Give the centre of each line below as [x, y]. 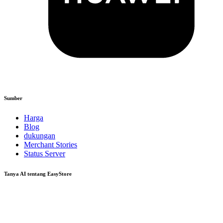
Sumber [13, 98]
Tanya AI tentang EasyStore [38, 173]
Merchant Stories [51, 144]
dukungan [40, 135]
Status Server [45, 153]
